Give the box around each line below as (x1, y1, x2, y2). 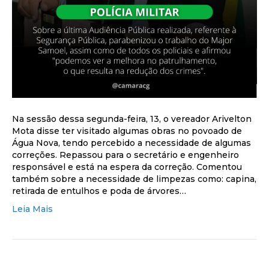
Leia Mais (12, 203, 53, 214)
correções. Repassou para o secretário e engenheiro (12, 149, 239, 160)
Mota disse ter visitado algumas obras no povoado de (12, 125, 242, 136)
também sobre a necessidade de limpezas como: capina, (12, 173, 256, 184)
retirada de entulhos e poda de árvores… (12, 185, 186, 196)
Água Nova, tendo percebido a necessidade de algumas (12, 137, 251, 148)
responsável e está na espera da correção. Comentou (12, 161, 242, 172)
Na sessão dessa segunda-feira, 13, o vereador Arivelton (12, 113, 252, 124)
